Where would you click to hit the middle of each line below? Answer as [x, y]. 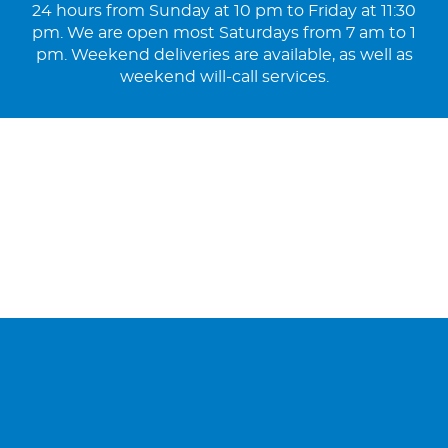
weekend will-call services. [224, 77]
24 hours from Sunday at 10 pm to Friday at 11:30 [224, 11]
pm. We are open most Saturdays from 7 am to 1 [224, 33]
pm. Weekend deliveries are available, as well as [224, 55]
